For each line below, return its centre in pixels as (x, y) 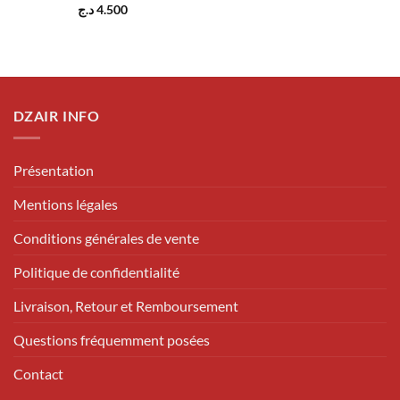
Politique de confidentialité (96, 271)
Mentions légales (66, 204)
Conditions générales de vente (106, 237)
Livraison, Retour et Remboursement (126, 305)
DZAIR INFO (57, 116)
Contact (38, 373)
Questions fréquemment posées (112, 339)
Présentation (54, 170)
